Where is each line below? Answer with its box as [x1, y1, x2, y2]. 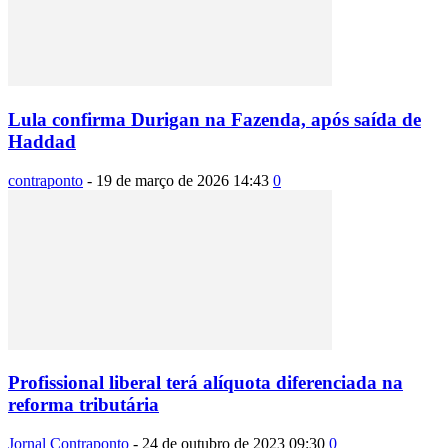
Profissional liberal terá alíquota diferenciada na [8, 372, 403, 394]
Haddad [8, 130, 76, 152]
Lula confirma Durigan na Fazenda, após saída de [8, 108, 421, 130]
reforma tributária [8, 394, 159, 416]
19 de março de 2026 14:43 [96, 171, 269, 189]
